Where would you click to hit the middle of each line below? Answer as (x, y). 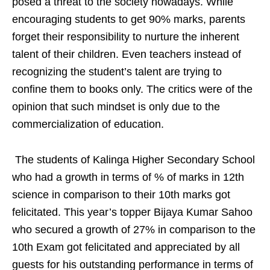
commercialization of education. (88, 124)
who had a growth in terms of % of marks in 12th (128, 177)
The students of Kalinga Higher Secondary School (133, 160)
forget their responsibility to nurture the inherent (126, 37)
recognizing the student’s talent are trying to (117, 72)
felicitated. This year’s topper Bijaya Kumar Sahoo (132, 212)
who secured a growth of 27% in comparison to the (134, 230)
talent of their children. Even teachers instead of (127, 55)
